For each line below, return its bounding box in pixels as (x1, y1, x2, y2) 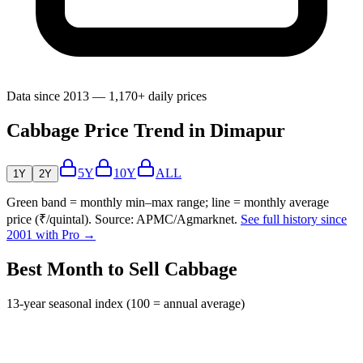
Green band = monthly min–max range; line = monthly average (6, 195, 329, 210)
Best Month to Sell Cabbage (6, 258, 237, 280)
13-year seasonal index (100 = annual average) (6, 297, 245, 310)
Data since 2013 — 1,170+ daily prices (6, 89, 207, 104)
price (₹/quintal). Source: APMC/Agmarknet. (6, 212, 237, 227)
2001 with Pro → (6, 228, 96, 242)
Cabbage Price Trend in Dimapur (6, 120, 285, 142)
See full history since (241, 212, 347, 227)
